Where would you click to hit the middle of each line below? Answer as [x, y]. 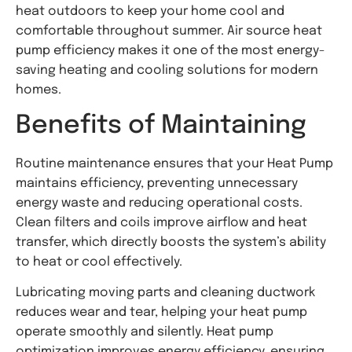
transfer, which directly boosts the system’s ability [171, 242]
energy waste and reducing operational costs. [159, 203]
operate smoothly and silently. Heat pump [145, 332]
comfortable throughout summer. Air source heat [169, 31]
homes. [38, 90]
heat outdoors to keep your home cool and [150, 12]
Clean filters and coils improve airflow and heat [161, 222]
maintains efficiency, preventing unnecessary [157, 183]
